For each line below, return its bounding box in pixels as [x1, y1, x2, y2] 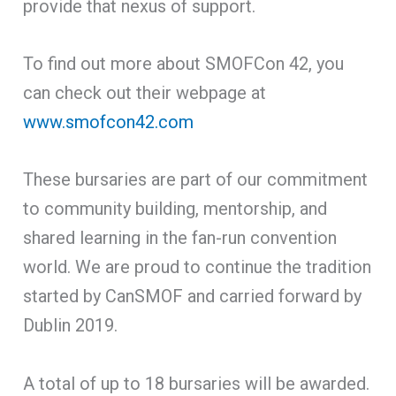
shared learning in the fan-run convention [23, 226, 338, 248]
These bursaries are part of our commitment [23, 168, 369, 190]
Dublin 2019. [23, 314, 118, 336]
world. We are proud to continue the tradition [23, 255, 372, 278]
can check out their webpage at [23, 81, 267, 103]
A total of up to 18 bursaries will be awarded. [23, 372, 370, 394]
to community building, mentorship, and [23, 197, 328, 219]
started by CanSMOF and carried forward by [23, 285, 362, 307]
